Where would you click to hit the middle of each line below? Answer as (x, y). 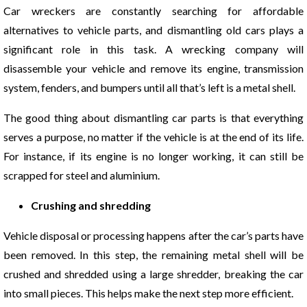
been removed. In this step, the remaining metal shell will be (153, 254)
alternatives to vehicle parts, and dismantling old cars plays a (153, 29)
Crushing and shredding (91, 205)
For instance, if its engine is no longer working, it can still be (153, 156)
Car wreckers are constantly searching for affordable (153, 10)
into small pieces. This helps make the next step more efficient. (148, 293)
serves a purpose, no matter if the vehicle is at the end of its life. (153, 136)
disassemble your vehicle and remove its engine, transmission (153, 68)
